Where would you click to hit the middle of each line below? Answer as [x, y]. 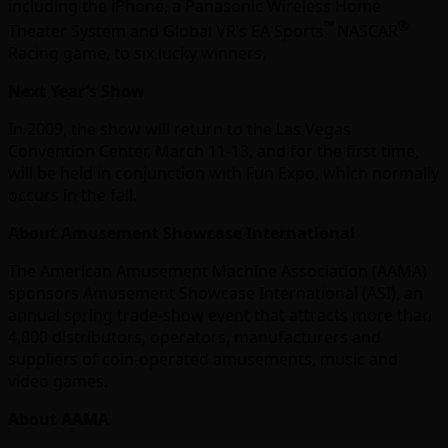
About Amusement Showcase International [181, 233]
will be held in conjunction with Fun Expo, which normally [223, 173]
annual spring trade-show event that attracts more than [220, 315]
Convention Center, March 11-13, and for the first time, [213, 151]
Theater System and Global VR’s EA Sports [166, 31]
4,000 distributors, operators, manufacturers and [194, 337]
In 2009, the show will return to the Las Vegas [179, 129]
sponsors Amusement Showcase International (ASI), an [215, 293]
